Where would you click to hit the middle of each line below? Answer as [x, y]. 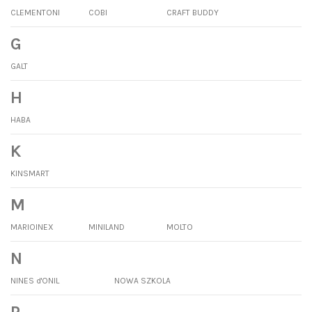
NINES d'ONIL [35, 280]
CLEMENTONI [35, 12]
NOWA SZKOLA [143, 280]
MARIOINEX [32, 227]
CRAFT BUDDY [193, 12]
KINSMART [30, 173]
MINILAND [107, 227]
